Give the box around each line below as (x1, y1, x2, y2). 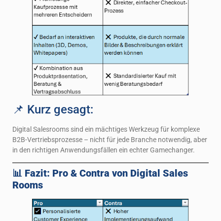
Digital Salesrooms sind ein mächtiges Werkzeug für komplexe (12, 125, 200, 133)
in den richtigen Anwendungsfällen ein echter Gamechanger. (12, 146, 195, 154)
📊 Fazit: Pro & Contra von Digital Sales (12, 167, 188, 180)
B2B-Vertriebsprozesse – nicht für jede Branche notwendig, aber (12, 135, 207, 144)
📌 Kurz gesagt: (12, 102, 93, 116)
